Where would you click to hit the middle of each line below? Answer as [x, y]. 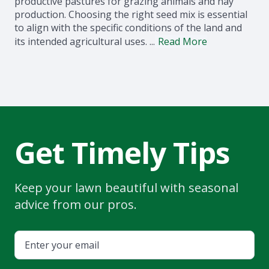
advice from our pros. [76, 204]
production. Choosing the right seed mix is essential [131, 14]
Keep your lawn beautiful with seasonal [126, 188]
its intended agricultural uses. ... [85, 41]
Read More [183, 41]
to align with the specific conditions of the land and [128, 28]
